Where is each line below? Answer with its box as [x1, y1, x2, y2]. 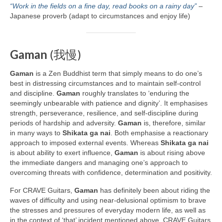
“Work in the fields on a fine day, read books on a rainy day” [10, 2, 197, 10]
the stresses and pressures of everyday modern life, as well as [10, 206, 206, 215]
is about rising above [138, 149, 205, 157]
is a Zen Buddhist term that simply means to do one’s [34, 69, 202, 78]
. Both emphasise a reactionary [111, 129, 208, 137]
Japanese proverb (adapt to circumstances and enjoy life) [10, 12, 190, 20]
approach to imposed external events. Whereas [10, 139, 161, 147]
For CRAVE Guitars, [10, 186, 74, 195]
